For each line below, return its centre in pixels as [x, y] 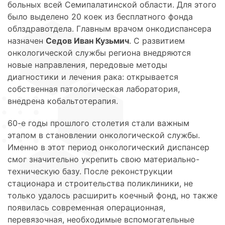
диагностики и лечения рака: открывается [93, 77]
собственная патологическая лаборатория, [94, 89]
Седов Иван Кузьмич [87, 40]
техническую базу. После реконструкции [90, 171]
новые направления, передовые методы [87, 65]
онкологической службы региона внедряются [99, 52]
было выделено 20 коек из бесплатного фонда [100, 16]
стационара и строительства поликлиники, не [100, 183]
